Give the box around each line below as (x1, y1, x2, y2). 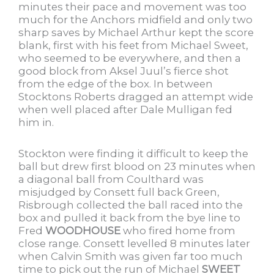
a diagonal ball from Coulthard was (18, 172, 204, 185)
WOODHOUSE (45, 224, 120, 237)
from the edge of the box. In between (18, 78, 213, 91)
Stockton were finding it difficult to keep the (18, 147, 248, 160)
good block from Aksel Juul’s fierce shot (18, 65, 229, 78)
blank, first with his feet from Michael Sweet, (18, 39, 248, 52)
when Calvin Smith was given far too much (18, 250, 243, 262)
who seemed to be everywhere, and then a (18, 52, 241, 65)
